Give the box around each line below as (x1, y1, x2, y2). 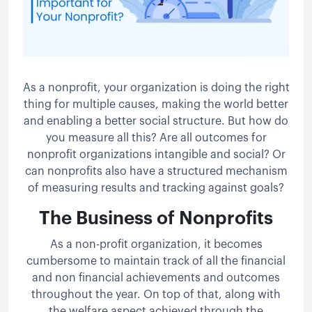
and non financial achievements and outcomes (32, 272, 280, 283)
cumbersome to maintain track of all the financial (26, 255, 286, 267)
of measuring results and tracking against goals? (28, 182, 284, 194)
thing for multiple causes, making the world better (24, 98, 288, 110)
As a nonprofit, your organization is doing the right (22, 81, 290, 93)
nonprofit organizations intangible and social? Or (26, 148, 286, 160)
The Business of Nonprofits (39, 209, 273, 228)
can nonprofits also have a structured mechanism (24, 165, 288, 177)
